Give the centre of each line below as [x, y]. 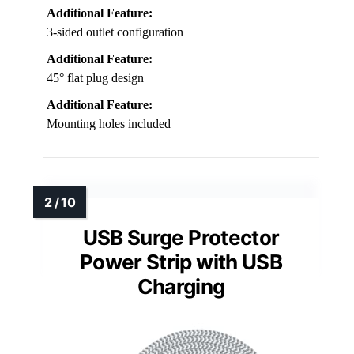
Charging [181, 287]
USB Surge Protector [181, 238]
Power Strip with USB [181, 262]
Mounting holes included [109, 124]
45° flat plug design [95, 78]
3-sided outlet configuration [115, 32]
